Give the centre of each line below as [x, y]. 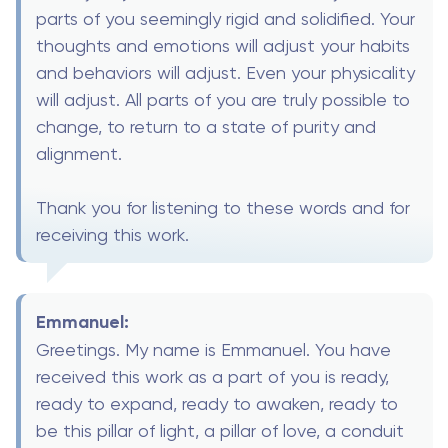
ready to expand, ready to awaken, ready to [217, 403]
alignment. [79, 153]
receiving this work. [112, 234]
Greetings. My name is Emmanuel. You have [213, 349]
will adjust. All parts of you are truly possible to [223, 99]
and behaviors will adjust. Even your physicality [225, 72]
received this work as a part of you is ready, [212, 376]
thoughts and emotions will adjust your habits [223, 45]
